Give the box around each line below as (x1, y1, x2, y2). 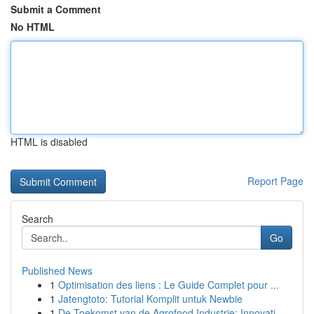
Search (22, 212, 53, 226)
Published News (22, 264, 93, 278)
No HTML (11, 20, 55, 34)
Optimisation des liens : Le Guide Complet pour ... (58, 278, 279, 292)
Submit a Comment (11, 2, 101, 16)
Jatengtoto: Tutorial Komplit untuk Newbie (58, 292, 243, 306)
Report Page (247, 174, 303, 188)
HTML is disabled (11, 135, 88, 149)
